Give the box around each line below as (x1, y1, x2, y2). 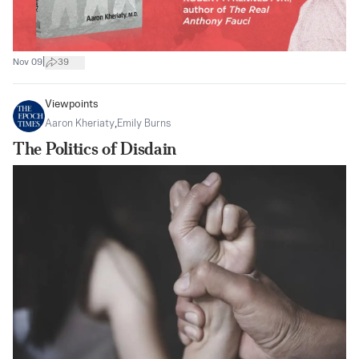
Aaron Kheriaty (45, 119, 115, 130)
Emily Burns (117, 119, 171, 130)
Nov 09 (13, 57, 42, 67)
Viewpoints (45, 99, 99, 111)
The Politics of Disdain (13, 139, 177, 159)
